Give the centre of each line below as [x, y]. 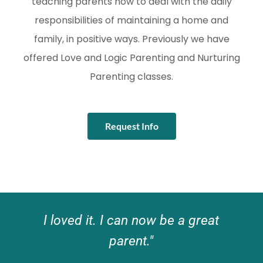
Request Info [131, 126]
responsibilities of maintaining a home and [131, 21]
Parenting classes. [131, 77]
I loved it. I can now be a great [131, 220]
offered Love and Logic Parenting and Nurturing [131, 58]
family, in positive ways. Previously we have [131, 39]
